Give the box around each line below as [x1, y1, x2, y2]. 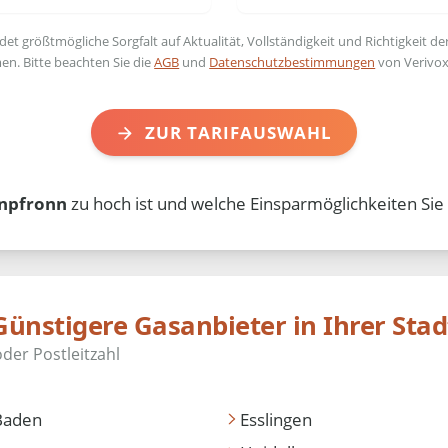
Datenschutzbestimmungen [209, 52, 376, 71]
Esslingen [239, 407, 312, 431]
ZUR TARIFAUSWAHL [144, 120, 332, 144]
